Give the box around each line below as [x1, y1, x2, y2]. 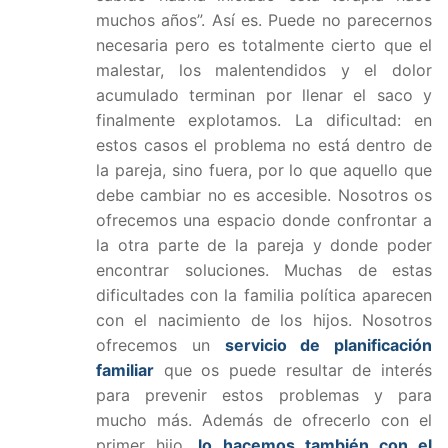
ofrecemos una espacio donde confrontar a [96, 210, 432, 231]
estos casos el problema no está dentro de [96, 135, 432, 156]
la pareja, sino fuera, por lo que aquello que [96, 160, 432, 181]
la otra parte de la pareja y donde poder [96, 235, 432, 256]
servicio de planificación [224, 335, 432, 356]
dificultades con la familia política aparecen [96, 285, 432, 306]
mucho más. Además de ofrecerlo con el [96, 410, 432, 431]
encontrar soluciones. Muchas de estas [96, 260, 432, 281]
